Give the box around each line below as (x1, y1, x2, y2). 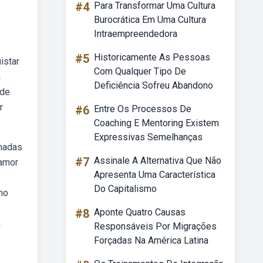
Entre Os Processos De (94, 103, 191, 114)
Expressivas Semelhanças (94, 131, 203, 143)
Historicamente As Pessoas (94, 52, 210, 63)
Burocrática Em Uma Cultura (94, 14, 206, 25)
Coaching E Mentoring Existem (94, 117, 219, 129)
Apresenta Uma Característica (94, 169, 215, 180)
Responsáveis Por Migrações (94, 221, 217, 232)
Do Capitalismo (94, 183, 157, 194)
